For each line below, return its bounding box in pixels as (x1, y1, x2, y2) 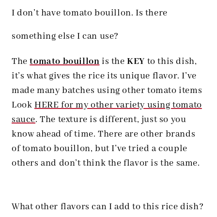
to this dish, (145, 56, 197, 68)
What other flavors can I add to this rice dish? (12, 201, 204, 213)
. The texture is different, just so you (35, 114, 186, 126)
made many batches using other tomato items (12, 85, 202, 97)
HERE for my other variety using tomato (34, 99, 202, 111)
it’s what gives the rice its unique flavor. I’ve (12, 70, 197, 82)
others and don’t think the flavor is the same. (12, 157, 200, 170)
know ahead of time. (12, 128, 98, 140)
